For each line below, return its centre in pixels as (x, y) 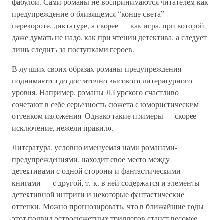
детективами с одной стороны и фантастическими (96, 171)
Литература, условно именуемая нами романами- (95, 147)
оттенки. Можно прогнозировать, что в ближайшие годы (108, 206)
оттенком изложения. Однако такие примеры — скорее (104, 116)
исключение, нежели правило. (63, 127)
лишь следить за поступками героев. (73, 49)
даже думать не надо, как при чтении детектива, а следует (109, 37)
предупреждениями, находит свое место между (91, 159)
